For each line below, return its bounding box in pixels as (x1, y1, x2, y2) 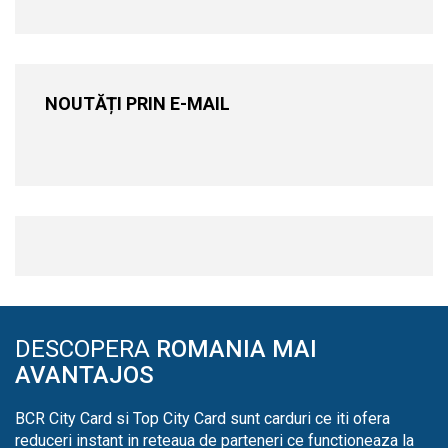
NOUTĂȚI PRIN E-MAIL (45, 93, 230, 115)
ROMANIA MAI (156, 335, 317, 364)
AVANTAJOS (15, 361, 154, 390)
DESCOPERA (15, 335, 156, 364)
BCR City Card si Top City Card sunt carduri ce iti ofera (15, 409, 390, 429)
